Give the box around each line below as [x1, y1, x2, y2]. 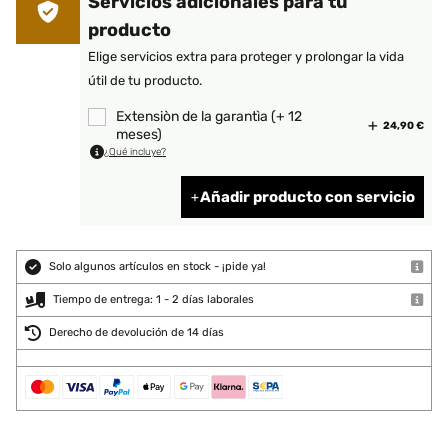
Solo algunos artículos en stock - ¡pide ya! [49, 260, 266, 273]
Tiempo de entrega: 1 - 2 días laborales [53, 293, 254, 306]
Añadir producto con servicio [200, 188, 415, 206]
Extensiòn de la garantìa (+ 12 [116, 108, 302, 125]
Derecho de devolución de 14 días [49, 326, 224, 339]
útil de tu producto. [88, 73, 202, 88]
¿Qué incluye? [104, 146, 166, 158]
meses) [116, 126, 162, 143]
